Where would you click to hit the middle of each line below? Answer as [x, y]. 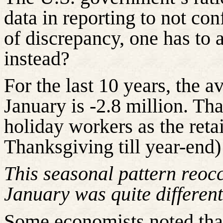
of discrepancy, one [84, 38]
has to [187, 38]
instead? [37, 58]
